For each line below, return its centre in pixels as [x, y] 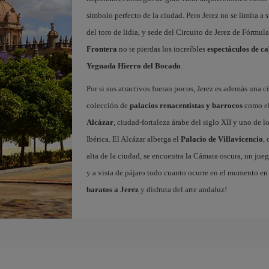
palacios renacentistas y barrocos [186, 105]
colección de [108, 105]
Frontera [101, 49]
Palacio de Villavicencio [222, 139]
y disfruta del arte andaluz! [183, 189]
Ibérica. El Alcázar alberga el [133, 139]
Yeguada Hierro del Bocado [133, 66]
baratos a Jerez [112, 189]
